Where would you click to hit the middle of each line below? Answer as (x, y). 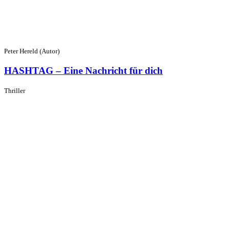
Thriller (15, 91)
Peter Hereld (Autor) (32, 51)
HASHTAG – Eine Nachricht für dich (83, 70)
